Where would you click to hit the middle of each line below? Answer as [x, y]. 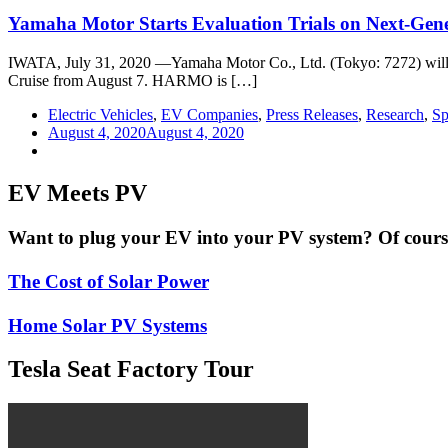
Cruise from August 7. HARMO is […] [132, 80]
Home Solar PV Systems [107, 325]
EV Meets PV [77, 192]
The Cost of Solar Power [108, 281]
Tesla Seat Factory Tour [131, 369]
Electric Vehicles [100, 114]
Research [395, 114]
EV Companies [209, 114]
